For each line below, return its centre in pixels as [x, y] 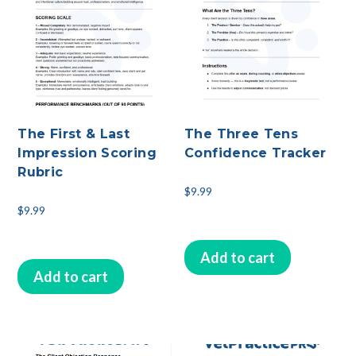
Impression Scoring [87, 153]
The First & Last [74, 133]
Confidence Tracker [255, 153]
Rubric [41, 172]
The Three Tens [242, 133]
